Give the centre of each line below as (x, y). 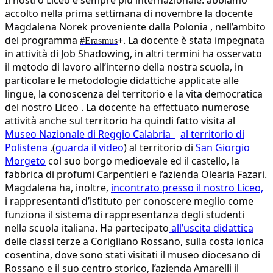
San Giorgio (223, 148)
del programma (42, 41)
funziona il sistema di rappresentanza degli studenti (125, 215)
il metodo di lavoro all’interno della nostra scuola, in (124, 67)
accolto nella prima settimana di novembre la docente (129, 14)
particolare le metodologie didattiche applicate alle (122, 81)
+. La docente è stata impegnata (191, 41)
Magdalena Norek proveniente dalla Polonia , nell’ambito (135, 27)
